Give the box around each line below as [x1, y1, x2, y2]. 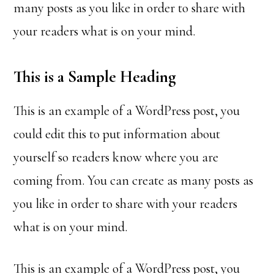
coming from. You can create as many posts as [13, 172, 254, 188]
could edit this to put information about [13, 126, 221, 142]
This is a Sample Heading [13, 67, 177, 87]
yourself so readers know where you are [13, 149, 219, 165]
